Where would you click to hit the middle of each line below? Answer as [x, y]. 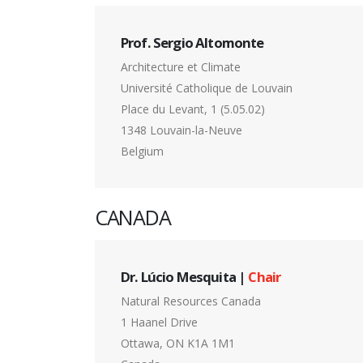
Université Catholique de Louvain [207, 88]
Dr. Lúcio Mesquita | [185, 277]
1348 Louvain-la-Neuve [181, 130]
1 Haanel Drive [159, 322]
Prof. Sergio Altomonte [192, 43]
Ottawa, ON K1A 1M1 [178, 344]
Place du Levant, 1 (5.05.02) [193, 109]
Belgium [142, 152]
